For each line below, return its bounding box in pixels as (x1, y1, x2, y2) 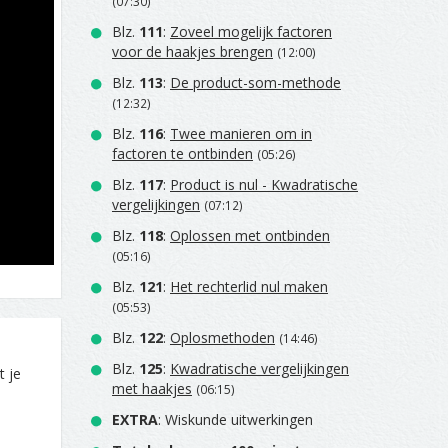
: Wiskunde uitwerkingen (158, 410, 313, 429)
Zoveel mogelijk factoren (170, 22, 332, 41)
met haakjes (112, 379, 192, 398)
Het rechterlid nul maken (170, 277, 328, 296)
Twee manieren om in (170, 124, 312, 143)
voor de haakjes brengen (112, 42, 273, 61)
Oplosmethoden (170, 328, 275, 347)
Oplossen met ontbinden (170, 226, 330, 245)
